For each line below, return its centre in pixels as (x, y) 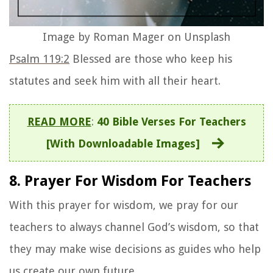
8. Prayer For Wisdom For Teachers (130, 181)
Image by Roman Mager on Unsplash (136, 37)
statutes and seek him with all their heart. (115, 80)
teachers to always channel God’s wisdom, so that (134, 227)
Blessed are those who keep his (151, 58)
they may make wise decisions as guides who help (135, 249)
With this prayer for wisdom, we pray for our (124, 205)
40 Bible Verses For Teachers (171, 121)
